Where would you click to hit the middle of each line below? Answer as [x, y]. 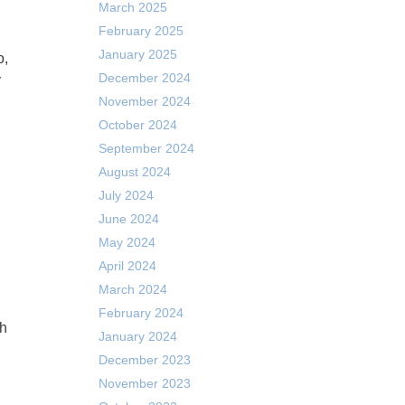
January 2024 [137, 336]
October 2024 [137, 125]
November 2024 [144, 101]
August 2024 [134, 172]
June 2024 [128, 219]
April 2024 [127, 266]
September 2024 [146, 148]
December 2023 [144, 360]
